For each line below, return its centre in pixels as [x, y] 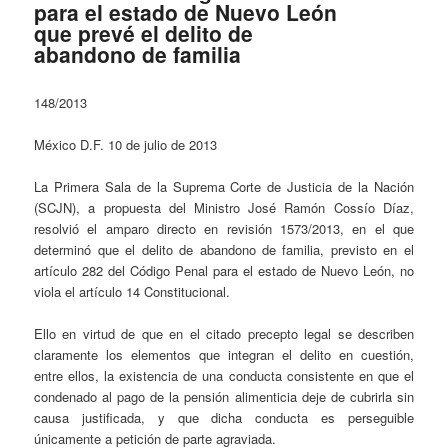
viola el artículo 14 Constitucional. [132, 292]
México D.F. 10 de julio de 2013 [126, 145]
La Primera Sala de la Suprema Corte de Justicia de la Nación [224, 187]
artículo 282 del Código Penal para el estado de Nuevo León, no [224, 271]
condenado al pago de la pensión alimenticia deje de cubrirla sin [224, 397]
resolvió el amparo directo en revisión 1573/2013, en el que [224, 229]
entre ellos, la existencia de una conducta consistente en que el [224, 376]
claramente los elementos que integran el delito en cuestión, [224, 355]
